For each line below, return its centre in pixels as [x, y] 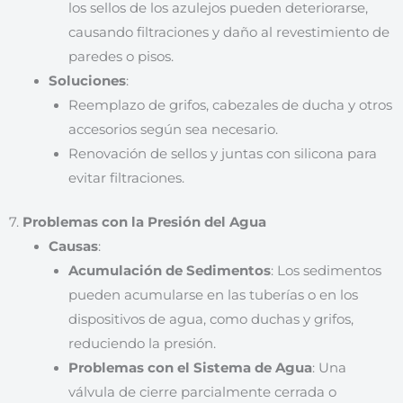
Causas [73, 246]
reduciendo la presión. [142, 343]
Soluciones [87, 81]
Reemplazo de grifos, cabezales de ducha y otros [230, 105]
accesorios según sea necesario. [173, 129]
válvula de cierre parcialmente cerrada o [202, 392]
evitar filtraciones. [126, 178]
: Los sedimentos [326, 270]
